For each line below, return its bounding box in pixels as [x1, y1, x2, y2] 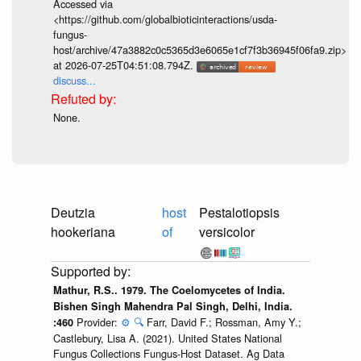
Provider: [76, 314, 121, 330]
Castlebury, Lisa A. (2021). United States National [52, 330, 282, 346]
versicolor [199, 222, 255, 242]
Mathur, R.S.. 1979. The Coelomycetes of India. [52, 283, 285, 298]
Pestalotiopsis [199, 203, 280, 222]
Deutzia [51, 203, 95, 222]
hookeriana [51, 222, 115, 242]
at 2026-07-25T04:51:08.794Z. [52, 57, 197, 73]
